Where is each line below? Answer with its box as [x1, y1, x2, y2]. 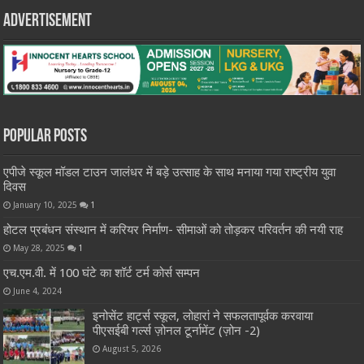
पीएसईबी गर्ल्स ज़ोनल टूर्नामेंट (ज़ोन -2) [93, 323, 261, 338]
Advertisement [3, 12, 93, 32]
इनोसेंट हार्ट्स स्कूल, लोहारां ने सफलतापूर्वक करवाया [93, 308, 314, 323]
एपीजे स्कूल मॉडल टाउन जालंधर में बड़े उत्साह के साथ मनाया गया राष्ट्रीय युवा [3, 164, 336, 180]
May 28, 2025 [13, 242, 66, 253]
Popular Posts [3, 127, 88, 146]
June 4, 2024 [13, 285, 63, 296]
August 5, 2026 [102, 343, 162, 353]
